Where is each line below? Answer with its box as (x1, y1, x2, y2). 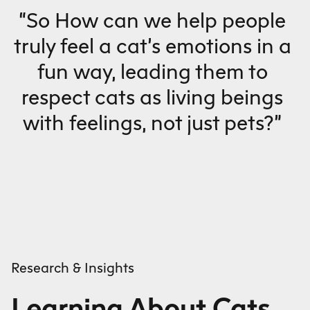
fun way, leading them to (37, 59, 268, 84)
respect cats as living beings (21, 84, 283, 110)
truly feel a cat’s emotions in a (13, 33, 291, 59)
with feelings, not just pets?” (23, 110, 282, 136)
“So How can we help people (19, 8, 286, 33)
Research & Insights (11, 259, 134, 276)
